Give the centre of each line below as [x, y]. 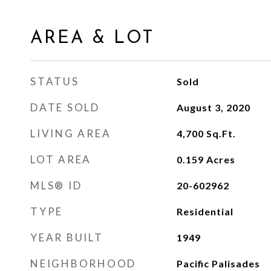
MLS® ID [56, 185]
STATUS [55, 81]
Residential [205, 211]
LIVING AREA [71, 133]
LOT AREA [61, 159]
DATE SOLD [65, 107]
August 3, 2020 [213, 107]
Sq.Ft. [221, 133]
